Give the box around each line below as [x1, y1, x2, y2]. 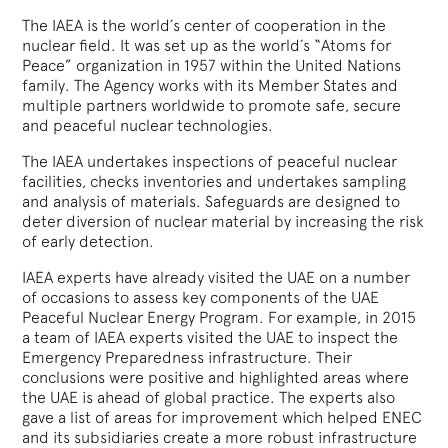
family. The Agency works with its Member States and [22, 75, 399, 95]
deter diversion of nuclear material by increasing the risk [22, 211, 425, 231]
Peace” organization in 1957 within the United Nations [22, 55, 402, 75]
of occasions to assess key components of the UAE [22, 287, 380, 307]
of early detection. [22, 231, 155, 251]
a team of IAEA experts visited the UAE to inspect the [22, 327, 399, 347]
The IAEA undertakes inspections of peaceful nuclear [22, 151, 398, 171]
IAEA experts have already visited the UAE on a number [22, 267, 411, 287]
